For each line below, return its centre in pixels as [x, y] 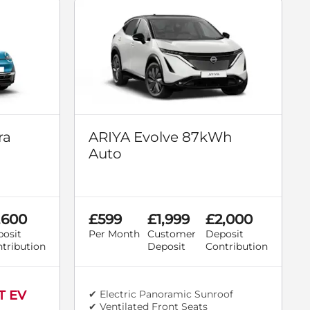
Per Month [114, 234]
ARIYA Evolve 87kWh [161, 137]
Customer [171, 234]
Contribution [237, 247]
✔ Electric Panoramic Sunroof [161, 294]
